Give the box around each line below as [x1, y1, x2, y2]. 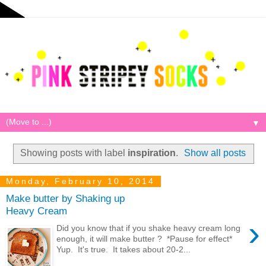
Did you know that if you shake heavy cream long [56, 223, 241, 233]
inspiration [127, 147, 176, 158]
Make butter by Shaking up [6, 192, 125, 205]
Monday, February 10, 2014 [6, 176, 155, 186]
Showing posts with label [20, 147, 128, 158]
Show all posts [184, 147, 246, 158]
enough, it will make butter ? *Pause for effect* [56, 233, 235, 243]
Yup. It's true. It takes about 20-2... [56, 244, 191, 254]
